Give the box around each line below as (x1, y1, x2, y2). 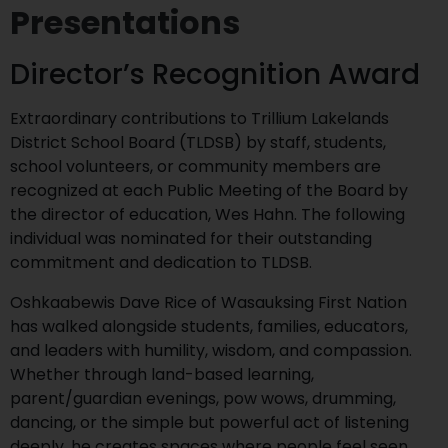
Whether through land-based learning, (10, 363, 314, 386)
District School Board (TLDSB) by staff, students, (10, 131, 386, 154)
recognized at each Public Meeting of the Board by (10, 179, 408, 202)
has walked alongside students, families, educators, (10, 315, 408, 338)
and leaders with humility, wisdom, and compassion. (10, 339, 412, 362)
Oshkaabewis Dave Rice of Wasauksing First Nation (10, 291, 407, 314)
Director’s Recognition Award (10, 55, 420, 94)
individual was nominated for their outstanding (10, 227, 372, 250)
